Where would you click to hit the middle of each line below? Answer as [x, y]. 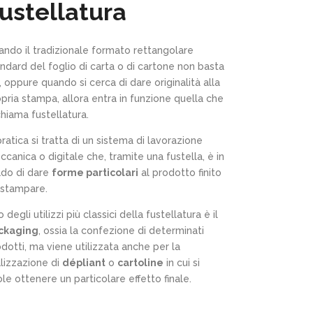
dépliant [84, 263]
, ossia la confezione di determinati [122, 231]
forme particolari [95, 173]
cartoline [141, 263]
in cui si [182, 263]
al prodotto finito [180, 173]
